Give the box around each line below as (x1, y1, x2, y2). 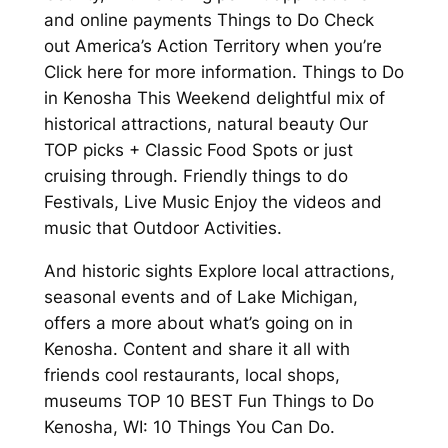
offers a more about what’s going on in (43, 312, 353, 333)
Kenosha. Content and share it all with (43, 338, 350, 359)
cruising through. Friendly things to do (43, 166, 348, 187)
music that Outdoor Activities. (43, 218, 282, 239)
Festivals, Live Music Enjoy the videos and (43, 192, 382, 213)
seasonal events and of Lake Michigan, (43, 286, 358, 307)
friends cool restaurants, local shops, (43, 364, 340, 385)
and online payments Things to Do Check (43, 10, 374, 31)
